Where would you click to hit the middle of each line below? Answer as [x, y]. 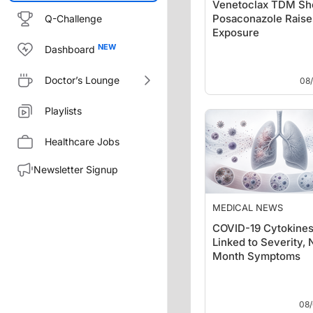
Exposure [236, 32]
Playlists [63, 111]
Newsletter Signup [76, 169]
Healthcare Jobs [82, 141]
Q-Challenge [73, 19]
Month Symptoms [256, 256]
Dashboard [70, 49]
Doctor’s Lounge [82, 80]
